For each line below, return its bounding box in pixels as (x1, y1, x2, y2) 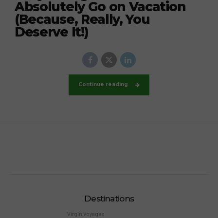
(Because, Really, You (15, 12, 150, 28)
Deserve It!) (15, 24, 89, 40)
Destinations (84, 193, 134, 204)
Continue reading (78, 81, 128, 88)
